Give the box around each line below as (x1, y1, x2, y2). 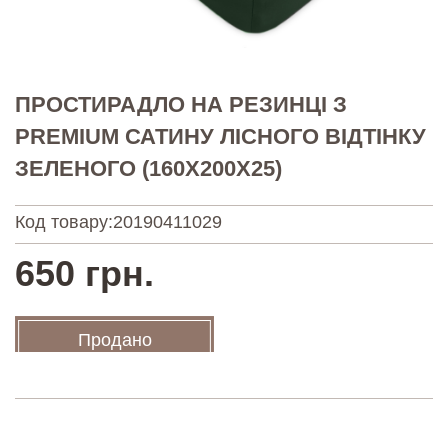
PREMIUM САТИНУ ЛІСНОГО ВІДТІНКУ (15, 123, 426, 149)
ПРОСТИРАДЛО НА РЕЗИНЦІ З (15, 91, 347, 117)
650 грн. (15, 252, 154, 294)
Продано (77, 329, 152, 350)
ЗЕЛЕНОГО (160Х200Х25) (15, 155, 282, 181)
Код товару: (15, 211, 113, 232)
